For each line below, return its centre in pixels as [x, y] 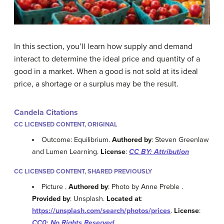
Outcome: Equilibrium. [77, 139]
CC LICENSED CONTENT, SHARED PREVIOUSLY [83, 171]
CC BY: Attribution [159, 151]
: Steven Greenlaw [180, 139]
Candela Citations [46, 112]
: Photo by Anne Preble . [146, 187]
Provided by [51, 199]
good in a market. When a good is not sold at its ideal [106, 71]
